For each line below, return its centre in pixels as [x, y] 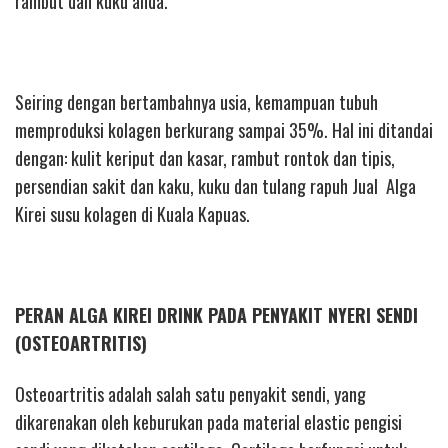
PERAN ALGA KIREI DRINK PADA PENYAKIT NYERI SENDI [216, 315]
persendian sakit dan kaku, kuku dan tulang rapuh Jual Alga [215, 186]
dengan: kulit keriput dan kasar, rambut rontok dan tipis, [205, 158]
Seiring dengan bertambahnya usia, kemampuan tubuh [196, 102]
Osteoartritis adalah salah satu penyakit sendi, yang [190, 393]
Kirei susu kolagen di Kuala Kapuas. [132, 214]
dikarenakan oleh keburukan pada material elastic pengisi [208, 421]
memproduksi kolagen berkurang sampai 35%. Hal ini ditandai [224, 130]
